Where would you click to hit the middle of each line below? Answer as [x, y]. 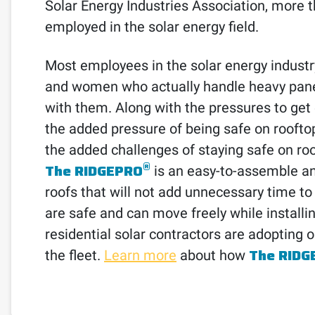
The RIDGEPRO [94, 171]
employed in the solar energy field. [152, 26]
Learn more [140, 255]
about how [213, 255]
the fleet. [75, 255]
